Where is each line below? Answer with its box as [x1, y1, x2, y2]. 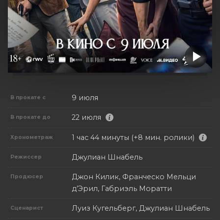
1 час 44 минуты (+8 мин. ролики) [72, 133, 194, 142]
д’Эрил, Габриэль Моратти [72, 184, 172, 193]
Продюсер [10, 173, 44, 180]
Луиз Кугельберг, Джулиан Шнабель [72, 204, 210, 213]
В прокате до [10, 113, 51, 120]
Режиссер [10, 154, 42, 161]
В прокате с [10, 94, 46, 101]
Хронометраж [10, 134, 54, 140]
